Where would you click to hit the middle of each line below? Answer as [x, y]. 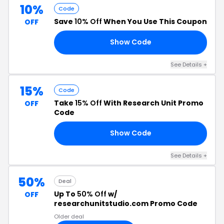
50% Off [92, 194]
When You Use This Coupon [154, 21]
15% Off [88, 103]
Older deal [69, 216]
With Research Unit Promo [153, 103]
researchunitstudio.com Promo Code [126, 203]
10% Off [88, 21]
